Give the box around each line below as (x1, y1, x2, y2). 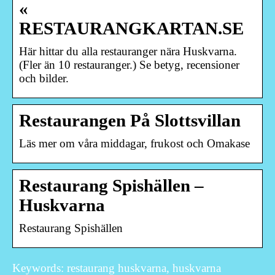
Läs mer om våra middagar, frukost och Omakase (19, 136, 250, 150)
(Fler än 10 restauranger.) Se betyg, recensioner (19, 58, 239, 71)
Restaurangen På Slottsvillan (19, 110, 241, 130)
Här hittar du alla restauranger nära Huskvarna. (19, 44, 237, 58)
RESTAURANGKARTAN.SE (19, 18, 244, 38)
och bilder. (19, 71, 69, 85)
